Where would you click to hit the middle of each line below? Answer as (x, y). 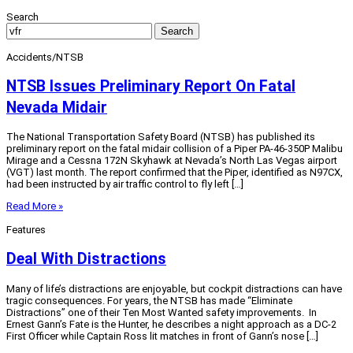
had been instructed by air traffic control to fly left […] (125, 184)
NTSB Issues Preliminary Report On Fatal (151, 86)
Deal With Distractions (86, 259)
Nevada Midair (57, 107)
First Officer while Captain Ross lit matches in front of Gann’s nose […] (162, 336)
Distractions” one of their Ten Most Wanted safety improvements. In (162, 312)
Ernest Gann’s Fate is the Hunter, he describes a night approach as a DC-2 (171, 324)
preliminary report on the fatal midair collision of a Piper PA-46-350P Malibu (175, 149)
